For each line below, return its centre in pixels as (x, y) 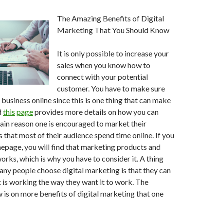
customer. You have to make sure (111, 88)
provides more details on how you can (96, 112)
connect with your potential (102, 77)
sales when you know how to (104, 65)
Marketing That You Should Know (113, 30)
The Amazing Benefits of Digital (110, 18)
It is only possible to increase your (113, 53)
